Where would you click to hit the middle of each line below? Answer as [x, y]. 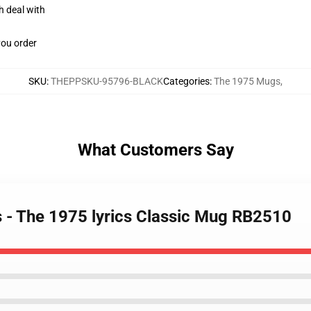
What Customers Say [155, 150]
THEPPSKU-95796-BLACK [107, 81]
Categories [186, 81]
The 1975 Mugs [247, 81]
